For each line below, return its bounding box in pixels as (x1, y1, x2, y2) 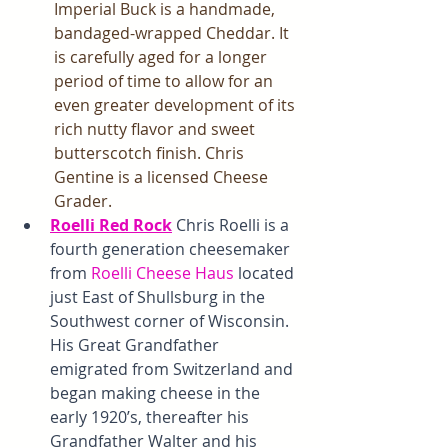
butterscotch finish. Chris (54, 142, 248, 165)
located (238, 262, 298, 285)
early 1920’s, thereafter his (50, 406, 253, 429)
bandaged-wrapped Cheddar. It (54, 22, 293, 45)
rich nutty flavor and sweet (54, 118, 259, 141)
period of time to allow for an (54, 70, 277, 93)
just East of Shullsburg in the (50, 286, 269, 309)
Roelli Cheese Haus (91, 262, 238, 285)
